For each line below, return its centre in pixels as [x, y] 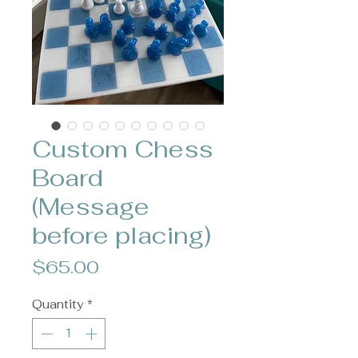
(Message [91, 207]
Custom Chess [123, 149]
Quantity [58, 304]
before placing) [121, 235]
